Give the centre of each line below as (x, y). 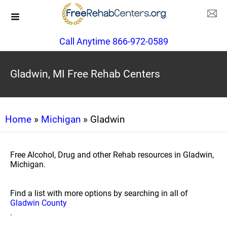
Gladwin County (39, 203)
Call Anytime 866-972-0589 (113, 41)
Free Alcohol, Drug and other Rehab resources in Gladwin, (112, 155)
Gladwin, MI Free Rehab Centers (85, 74)
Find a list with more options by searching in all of (99, 193)
